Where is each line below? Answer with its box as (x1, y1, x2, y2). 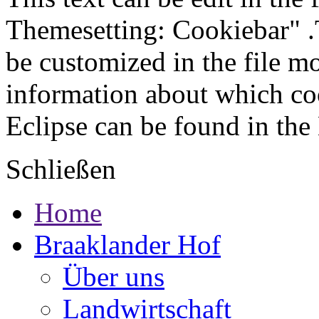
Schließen (6, 153, 116, 184)
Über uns (63, 261, 164, 292)
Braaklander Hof (34, 229, 221, 260)
